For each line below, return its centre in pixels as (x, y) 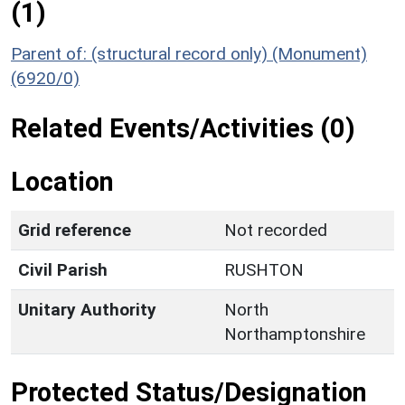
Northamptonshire (295, 334)
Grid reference (75, 230)
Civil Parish (63, 269)
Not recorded (276, 230)
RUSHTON (264, 269)
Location (62, 181)
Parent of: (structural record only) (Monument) (189, 53)
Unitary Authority (87, 309)
